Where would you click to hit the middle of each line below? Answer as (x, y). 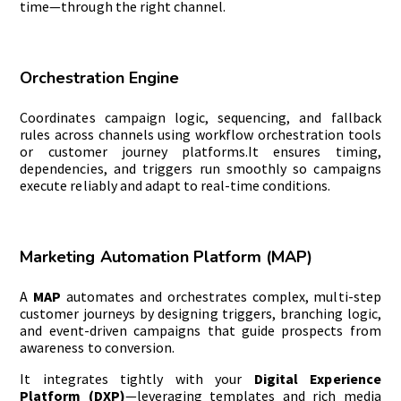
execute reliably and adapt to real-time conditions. (175, 186)
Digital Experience (317, 379)
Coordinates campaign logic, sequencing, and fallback (200, 118)
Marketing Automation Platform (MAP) (166, 257)
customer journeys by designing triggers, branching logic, (200, 314)
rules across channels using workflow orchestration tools (200, 135)
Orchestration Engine (99, 78)
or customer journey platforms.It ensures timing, (200, 152)
